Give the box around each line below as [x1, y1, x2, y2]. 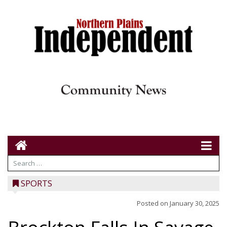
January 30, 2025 [170, 199, 219, 208]
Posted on [137, 199, 170, 208]
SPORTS [21, 177, 52, 189]
